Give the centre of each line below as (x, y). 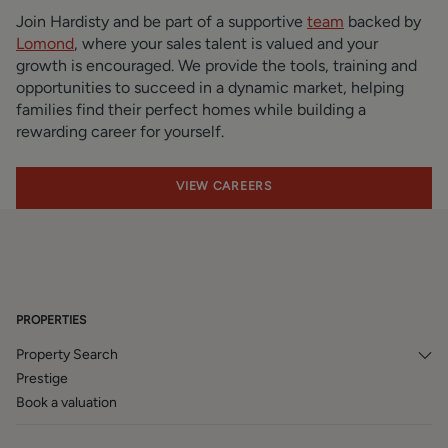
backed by (382, 21)
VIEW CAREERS (224, 186)
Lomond (45, 43)
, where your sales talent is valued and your (226, 43)
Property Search (67, 354)
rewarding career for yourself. (120, 131)
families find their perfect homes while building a (191, 109)
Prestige (42, 378)
